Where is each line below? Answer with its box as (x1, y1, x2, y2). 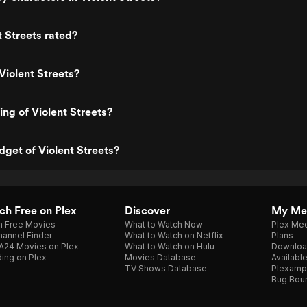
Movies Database (125, 252, 196, 262)
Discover (125, 204, 170, 217)
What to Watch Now (125, 219, 203, 230)
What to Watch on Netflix (125, 230, 223, 241)
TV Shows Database (125, 263, 207, 273)
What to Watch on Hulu (125, 241, 214, 251)
